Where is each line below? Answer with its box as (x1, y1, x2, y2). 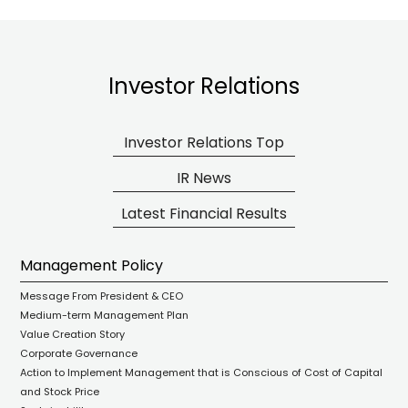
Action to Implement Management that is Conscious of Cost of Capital (20, 365, 383, 380)
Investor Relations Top (124, 132, 284, 153)
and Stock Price (20, 384, 100, 399)
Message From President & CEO (20, 289, 184, 303)
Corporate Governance (20, 346, 138, 361)
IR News (177, 168, 231, 189)
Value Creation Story (20, 327, 126, 342)
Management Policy (20, 255, 164, 276)
